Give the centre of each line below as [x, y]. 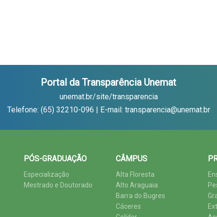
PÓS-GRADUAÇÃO [55, 159]
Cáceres [128, 206]
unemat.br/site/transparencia [108, 97]
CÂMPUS [132, 159]
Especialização [46, 174]
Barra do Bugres [140, 196]
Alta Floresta [135, 174]
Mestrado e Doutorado [58, 185]
